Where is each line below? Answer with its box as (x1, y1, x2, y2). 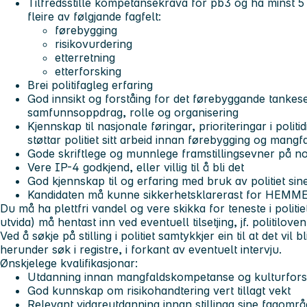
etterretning (55, 50, 115, 64)
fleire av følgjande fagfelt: (27, 9, 161, 23)
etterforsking (55, 64, 121, 78)
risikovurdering (55, 36, 132, 51)
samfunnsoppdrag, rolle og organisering (27, 105, 238, 119)
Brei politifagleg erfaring (27, 77, 153, 92)
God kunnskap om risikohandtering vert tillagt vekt (27, 283, 291, 297)
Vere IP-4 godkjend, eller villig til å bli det (27, 160, 244, 174)
